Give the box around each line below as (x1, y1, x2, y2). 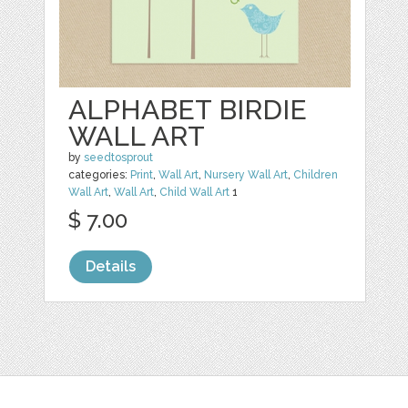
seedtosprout (84, 151, 154, 165)
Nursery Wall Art (204, 168, 289, 182)
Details (86, 258, 137, 276)
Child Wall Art (159, 186, 230, 199)
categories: (68, 168, 131, 182)
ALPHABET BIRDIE (68, 94, 308, 127)
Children (293, 168, 339, 182)
